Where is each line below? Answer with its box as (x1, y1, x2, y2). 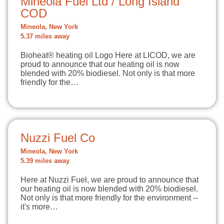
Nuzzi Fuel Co (20, 131, 95, 144)
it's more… (20, 202, 58, 211)
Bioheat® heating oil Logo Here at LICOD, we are (20, 51, 195, 59)
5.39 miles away (20, 157, 69, 164)
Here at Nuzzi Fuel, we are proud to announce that (20, 175, 198, 184)
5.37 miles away (20, 33, 69, 40)
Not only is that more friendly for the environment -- (20, 193, 198, 202)
